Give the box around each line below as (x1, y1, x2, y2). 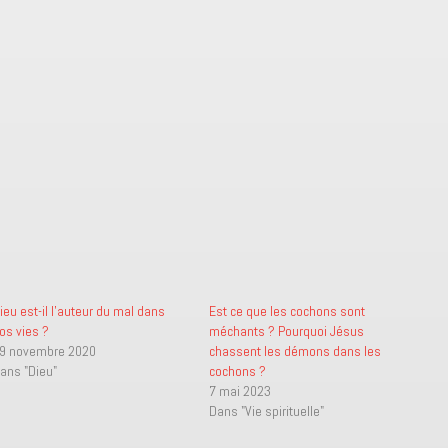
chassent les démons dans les (208, 342, 381, 360)
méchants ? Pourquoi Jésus (208, 322, 364, 340)
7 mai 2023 (208, 382, 271, 400)
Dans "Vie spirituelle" (208, 402, 324, 420)
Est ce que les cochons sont (208, 302, 365, 320)
